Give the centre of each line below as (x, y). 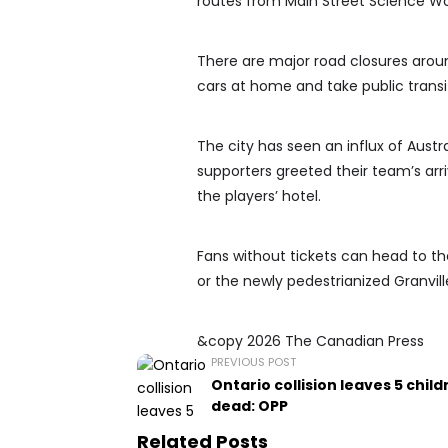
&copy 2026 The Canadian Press (310, 341)
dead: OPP (249, 406)
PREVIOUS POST (253, 362)
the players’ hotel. (259, 196)
